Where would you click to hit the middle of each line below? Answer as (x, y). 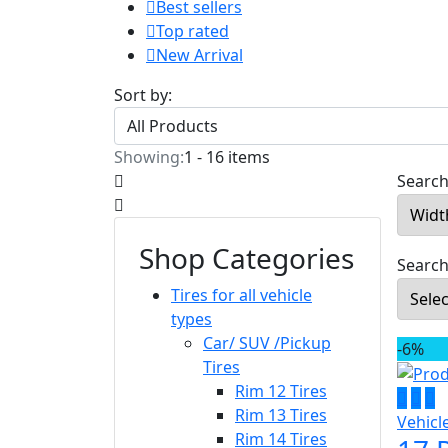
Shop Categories (246, 257)
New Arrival (199, 54)
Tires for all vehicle (241, 294)
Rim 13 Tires (281, 414)
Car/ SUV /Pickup (267, 342)
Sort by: (143, 94)
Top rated (192, 30)
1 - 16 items (227, 156)
